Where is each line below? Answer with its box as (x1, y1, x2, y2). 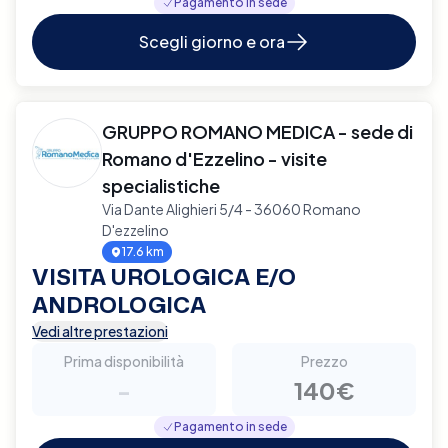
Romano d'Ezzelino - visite (102, 146, 327, 170)
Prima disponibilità (64, 351, 184, 370)
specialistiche (102, 173, 220, 197)
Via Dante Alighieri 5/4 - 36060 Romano (102, 199, 361, 218)
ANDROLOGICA (32, 288, 206, 320)
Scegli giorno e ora (139, 30, 285, 52)
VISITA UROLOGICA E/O (32, 260, 296, 292)
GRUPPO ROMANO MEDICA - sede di (102, 119, 413, 143)
